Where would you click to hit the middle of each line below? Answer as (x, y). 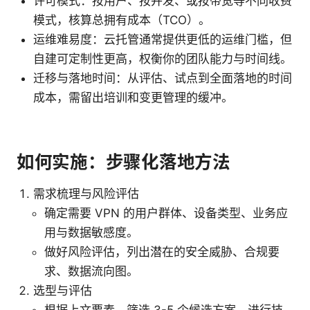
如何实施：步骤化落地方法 (124, 162)
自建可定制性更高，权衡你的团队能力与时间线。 (163, 59)
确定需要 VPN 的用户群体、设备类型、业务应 (166, 213)
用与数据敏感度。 (91, 233)
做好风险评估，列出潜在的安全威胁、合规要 (162, 252)
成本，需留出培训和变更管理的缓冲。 (133, 98)
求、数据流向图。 (91, 272)
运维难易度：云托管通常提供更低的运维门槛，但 (163, 40)
